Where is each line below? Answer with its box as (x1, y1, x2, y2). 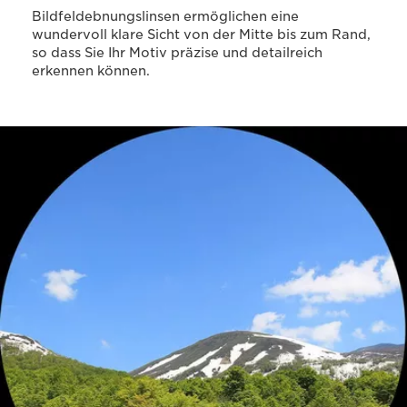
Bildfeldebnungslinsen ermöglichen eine (32, 9, 299, 24)
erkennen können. (32, 64, 150, 78)
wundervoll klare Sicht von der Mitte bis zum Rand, (32, 27, 371, 42)
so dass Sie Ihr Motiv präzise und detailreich (32, 45, 323, 60)
